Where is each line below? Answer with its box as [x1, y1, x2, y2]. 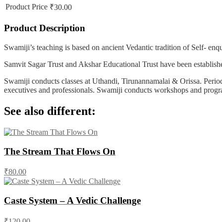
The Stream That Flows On [4, 146, 115, 157]
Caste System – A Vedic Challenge [4, 195, 141, 206]
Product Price [5, 2, 48, 11]
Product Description [4, 23, 85, 34]
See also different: [4, 104, 96, 117]
